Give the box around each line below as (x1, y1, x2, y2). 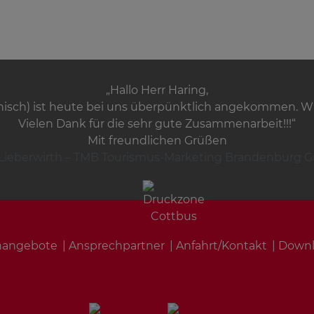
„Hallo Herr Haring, (106, 83, 208, 97)
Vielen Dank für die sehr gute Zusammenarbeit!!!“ (18, 117, 296, 130)
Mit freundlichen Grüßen (87, 134, 227, 147)
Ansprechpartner (69, 239, 165, 252)
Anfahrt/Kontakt (176, 239, 267, 252)
